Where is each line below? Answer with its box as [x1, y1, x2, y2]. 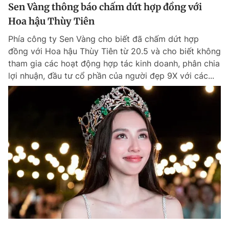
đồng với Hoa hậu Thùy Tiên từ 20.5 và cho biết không [8, 46, 221, 57]
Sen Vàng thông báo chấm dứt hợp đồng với [8, 1, 202, 13]
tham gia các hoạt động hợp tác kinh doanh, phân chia [8, 58, 220, 69]
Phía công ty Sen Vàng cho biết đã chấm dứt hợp [8, 34, 199, 44]
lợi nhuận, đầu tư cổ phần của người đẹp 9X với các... [8, 71, 214, 81]
